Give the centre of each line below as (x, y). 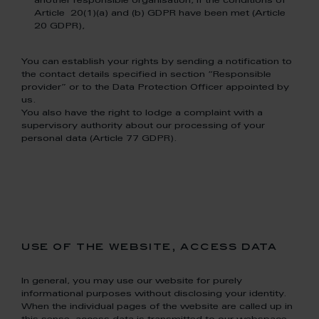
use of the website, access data (150, 248)
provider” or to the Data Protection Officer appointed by (155, 88)
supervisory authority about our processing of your (143, 126)
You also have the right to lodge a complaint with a (142, 113)
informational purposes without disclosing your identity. (156, 294)
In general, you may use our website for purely (132, 281)
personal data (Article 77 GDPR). (99, 139)
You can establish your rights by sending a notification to (157, 62)
